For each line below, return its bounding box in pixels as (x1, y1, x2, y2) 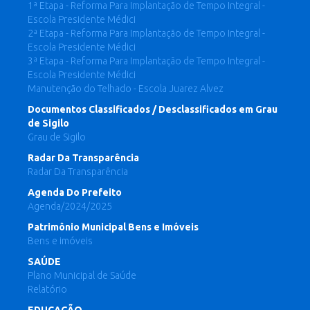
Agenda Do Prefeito (28, 187, 122, 198)
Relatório (28, 284, 67, 295)
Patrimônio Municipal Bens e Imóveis (28, 221, 199, 232)
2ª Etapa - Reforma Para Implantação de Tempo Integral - (28, 28, 265, 39)
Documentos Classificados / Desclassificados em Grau (28, 104, 277, 115)
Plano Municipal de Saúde (28, 270, 136, 281)
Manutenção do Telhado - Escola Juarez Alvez (28, 83, 224, 94)
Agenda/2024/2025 (28, 201, 112, 212)
